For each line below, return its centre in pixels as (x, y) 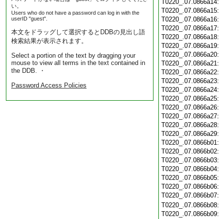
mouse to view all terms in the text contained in (78, 63)
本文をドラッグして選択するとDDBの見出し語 (78, 32)
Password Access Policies (49, 85)
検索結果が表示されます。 (49, 41)
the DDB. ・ (28, 71)
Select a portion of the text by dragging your (73, 55)
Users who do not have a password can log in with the (75, 13)
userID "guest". (29, 19)
